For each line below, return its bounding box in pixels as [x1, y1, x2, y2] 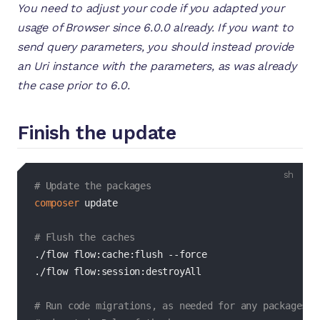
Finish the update [18, 121, 177, 144]
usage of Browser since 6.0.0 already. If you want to [17, 21, 294, 35]
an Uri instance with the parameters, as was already [17, 59, 296, 74]
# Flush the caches [34, 231, 135, 243]
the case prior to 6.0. [17, 79, 130, 93]
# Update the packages [34, 179, 151, 191]
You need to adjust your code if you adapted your [17, 1, 284, 16]
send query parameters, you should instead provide [17, 40, 294, 54]
